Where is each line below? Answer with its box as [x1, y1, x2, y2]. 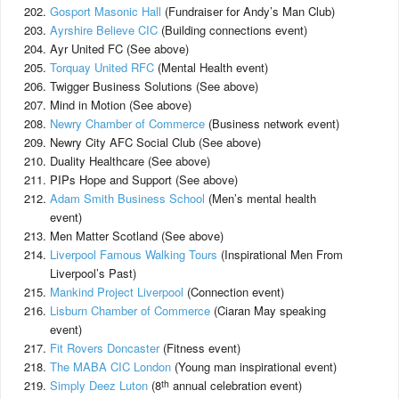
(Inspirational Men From [217, 246, 343, 263]
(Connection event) [183, 283, 284, 300]
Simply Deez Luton [50, 377, 148, 394]
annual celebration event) [169, 377, 302, 394]
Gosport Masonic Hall [50, 3, 161, 20]
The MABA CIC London [50, 358, 171, 375]
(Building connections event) [158, 21, 307, 38]
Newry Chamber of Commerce [50, 115, 205, 132]
